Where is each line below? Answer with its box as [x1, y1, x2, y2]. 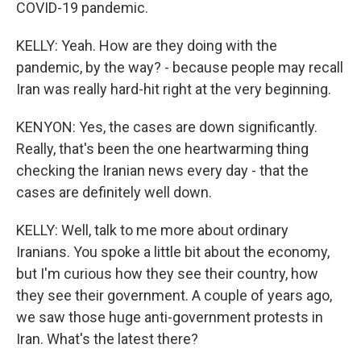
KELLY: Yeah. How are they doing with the [16, 37, 277, 54]
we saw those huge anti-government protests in [16, 309, 323, 326]
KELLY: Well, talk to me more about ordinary [16, 222, 288, 239]
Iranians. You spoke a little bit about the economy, [16, 243, 330, 260]
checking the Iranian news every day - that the [16, 162, 309, 179]
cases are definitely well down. [16, 184, 212, 201]
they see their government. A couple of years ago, [16, 287, 332, 304]
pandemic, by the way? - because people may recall [16, 59, 343, 76]
